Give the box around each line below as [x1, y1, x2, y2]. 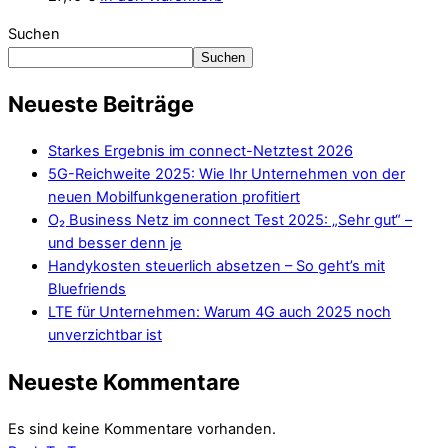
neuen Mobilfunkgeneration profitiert [48, 187, 300, 206]
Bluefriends [48, 279, 126, 298]
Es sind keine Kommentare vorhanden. [8, 420, 276, 439]
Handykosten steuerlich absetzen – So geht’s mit [48, 256, 385, 275]
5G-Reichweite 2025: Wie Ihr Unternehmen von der [48, 164, 405, 183]
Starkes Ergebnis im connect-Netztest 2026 [48, 141, 353, 160]
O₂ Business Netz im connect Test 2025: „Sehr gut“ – [48, 210, 412, 229]
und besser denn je [48, 233, 182, 252]
